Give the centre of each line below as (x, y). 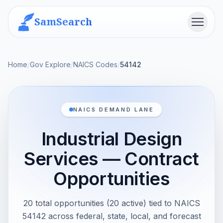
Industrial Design (111, 139)
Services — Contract (111, 159)
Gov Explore (50, 64)
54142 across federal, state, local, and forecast (111, 216)
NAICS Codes (95, 64)
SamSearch (63, 22)
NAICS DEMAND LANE (113, 110)
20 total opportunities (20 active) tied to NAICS (111, 203)
